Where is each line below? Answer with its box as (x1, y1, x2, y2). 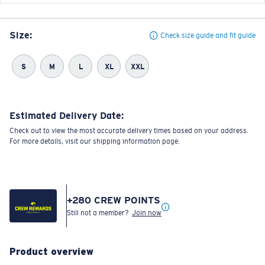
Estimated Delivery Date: (9, 109, 124, 121)
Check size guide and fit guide (160, 31, 256, 40)
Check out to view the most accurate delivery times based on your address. (9, 126, 248, 135)
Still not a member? (67, 208, 132, 217)
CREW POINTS (91, 194, 160, 206)
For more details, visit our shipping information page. (9, 137, 180, 146)
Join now (132, 208, 161, 217)
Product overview (9, 245, 93, 257)
